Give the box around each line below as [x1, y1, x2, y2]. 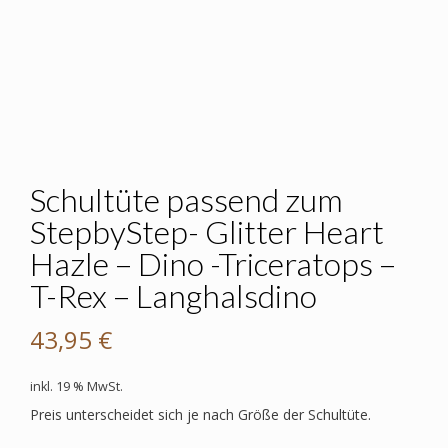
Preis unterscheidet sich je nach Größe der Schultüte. [30, 405, 371, 425]
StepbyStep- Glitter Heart [30, 212, 384, 252]
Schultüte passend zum [30, 180, 343, 220]
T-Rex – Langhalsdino [30, 276, 317, 316]
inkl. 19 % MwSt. [30, 378, 123, 396]
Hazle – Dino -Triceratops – [30, 244, 396, 284]
